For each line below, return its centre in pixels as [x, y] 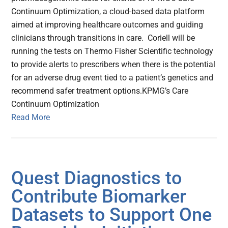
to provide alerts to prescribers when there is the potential [113, 65]
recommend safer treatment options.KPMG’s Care [100, 91]
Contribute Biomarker [99, 197]
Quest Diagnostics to [97, 178]
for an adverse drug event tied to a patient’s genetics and [112, 78]
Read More [31, 118]
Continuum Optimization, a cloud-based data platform [108, 12]
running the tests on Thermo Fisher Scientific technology [112, 51]
